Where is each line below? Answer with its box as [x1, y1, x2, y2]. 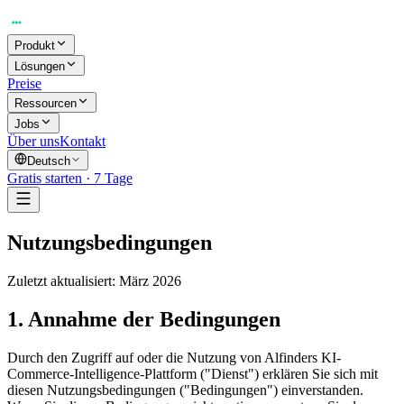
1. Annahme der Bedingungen [7, 307, 280, 331]
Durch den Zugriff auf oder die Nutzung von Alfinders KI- [7, 349, 341, 365]
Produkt [14, 39, 55, 52]
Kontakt [60, 133, 106, 149]
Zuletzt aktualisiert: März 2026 [7, 272, 181, 289]
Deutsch [27, 154, 70, 168]
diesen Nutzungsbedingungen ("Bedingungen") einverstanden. [7, 381, 363, 398]
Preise [7, 76, 41, 91]
